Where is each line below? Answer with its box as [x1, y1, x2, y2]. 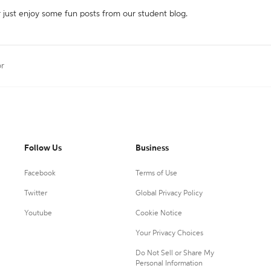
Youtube [24, 210, 52, 217]
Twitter [24, 190, 47, 197]
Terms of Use [135, 170, 177, 177]
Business [135, 144, 169, 152]
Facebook [24, 170, 56, 177]
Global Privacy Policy [135, 190, 203, 197]
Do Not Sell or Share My [135, 250, 214, 257]
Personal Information [135, 260, 203, 267]
